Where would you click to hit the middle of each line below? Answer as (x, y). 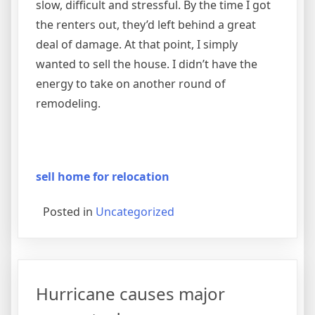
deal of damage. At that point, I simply (137, 44)
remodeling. (68, 103)
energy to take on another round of (131, 83)
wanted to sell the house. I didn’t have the (147, 64)
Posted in (69, 211)
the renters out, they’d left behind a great (146, 24)
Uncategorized (135, 211)
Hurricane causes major (130, 293)
